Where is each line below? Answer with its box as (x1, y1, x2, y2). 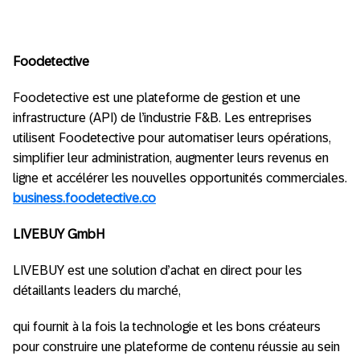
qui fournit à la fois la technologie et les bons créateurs (13, 320, 321, 333)
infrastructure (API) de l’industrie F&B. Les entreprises (13, 111, 312, 125)
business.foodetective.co (13, 191, 156, 205)
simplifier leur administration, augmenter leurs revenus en (13, 151, 329, 165)
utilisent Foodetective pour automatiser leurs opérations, (13, 131, 331, 145)
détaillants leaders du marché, (13, 284, 181, 297)
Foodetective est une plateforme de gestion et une (13, 91, 301, 104)
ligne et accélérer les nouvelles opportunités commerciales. (13, 171, 347, 185)
